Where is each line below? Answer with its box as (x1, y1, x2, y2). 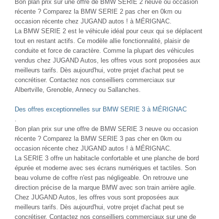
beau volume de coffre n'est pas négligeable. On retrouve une (15, 174, 188, 181)
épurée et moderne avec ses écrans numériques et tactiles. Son (15, 164, 196, 172)
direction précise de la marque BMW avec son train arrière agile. (15, 183, 196, 191)
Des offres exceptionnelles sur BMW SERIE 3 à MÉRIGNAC (15, 105, 187, 113)
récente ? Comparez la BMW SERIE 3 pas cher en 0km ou (15, 134, 181, 142)
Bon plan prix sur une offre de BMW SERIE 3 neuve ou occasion (15, 125, 198, 132)
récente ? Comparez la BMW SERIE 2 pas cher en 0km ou (15, 7, 181, 15)
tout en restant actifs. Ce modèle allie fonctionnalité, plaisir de (15, 37, 190, 44)
